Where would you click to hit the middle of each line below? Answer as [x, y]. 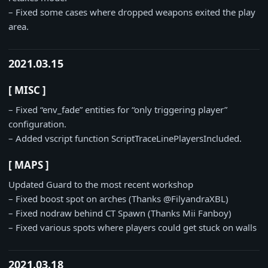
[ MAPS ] [29, 165]
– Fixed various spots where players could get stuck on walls [133, 227]
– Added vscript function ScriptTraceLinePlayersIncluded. [125, 138]
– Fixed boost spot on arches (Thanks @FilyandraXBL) [118, 199]
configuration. [37, 124]
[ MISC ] [27, 90]
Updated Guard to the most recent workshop [101, 184]
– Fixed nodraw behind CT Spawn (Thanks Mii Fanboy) [120, 213]
